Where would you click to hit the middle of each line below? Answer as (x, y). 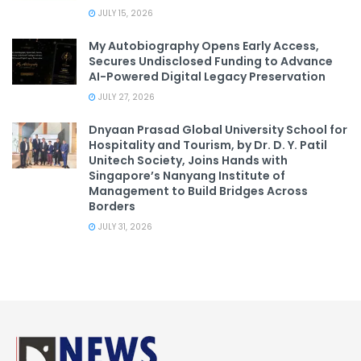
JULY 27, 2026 (125, 97)
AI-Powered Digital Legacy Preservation (207, 77)
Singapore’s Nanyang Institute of (187, 176)
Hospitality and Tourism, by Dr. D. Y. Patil (208, 145)
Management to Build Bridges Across (198, 191)
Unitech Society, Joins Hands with (188, 160)
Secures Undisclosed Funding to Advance (211, 61)
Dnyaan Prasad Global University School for (218, 130)
